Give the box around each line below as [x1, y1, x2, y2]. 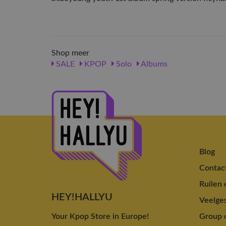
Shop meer [51, 49, 89, 57]
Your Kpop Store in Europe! [51, 212, 149, 220]
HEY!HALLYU [51, 192, 112, 202]
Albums [139, 60, 167, 68]
